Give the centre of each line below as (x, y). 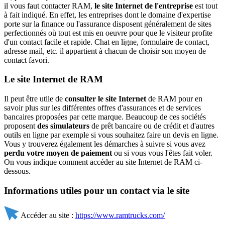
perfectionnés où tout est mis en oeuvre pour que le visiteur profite (108, 33)
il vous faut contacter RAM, (49, 6)
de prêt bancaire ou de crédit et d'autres (152, 126)
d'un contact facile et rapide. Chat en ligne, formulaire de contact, (107, 42)
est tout (205, 6)
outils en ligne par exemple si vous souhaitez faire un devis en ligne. (111, 135)
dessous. (17, 171)
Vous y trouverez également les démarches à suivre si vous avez (105, 144)
